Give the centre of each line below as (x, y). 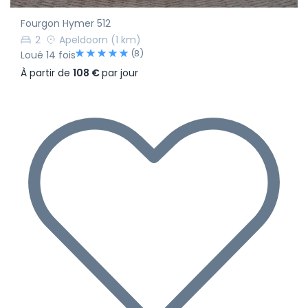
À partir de (47, 73)
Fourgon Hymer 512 (66, 24)
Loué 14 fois (48, 55)
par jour (120, 73)
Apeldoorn (84, 40)
